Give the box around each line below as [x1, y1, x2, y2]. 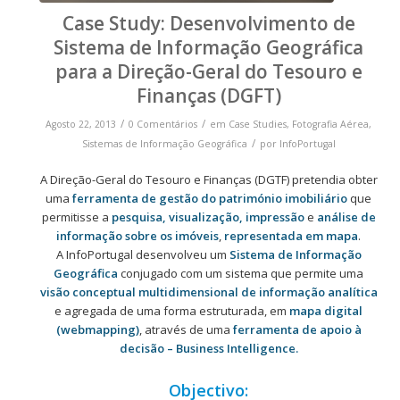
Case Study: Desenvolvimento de [62, 10, 355, 36]
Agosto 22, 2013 [46, 117, 117, 130]
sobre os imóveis [125, 227, 220, 244]
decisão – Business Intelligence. [119, 339, 298, 356]
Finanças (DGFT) [136, 82, 281, 108]
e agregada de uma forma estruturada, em [54, 302, 290, 319]
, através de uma [138, 321, 233, 337]
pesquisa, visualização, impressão [111, 208, 304, 225]
